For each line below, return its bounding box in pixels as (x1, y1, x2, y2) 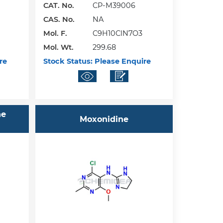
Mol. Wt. (43, 42, 74, 52)
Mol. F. (43, 28, 68, 38)
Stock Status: (43, 56, 93, 66)
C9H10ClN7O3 (93, 28, 143, 38)
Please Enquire (93, 56, 151, 66)
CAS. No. (43, 14, 75, 24)
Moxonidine (80, 114, 129, 124)
